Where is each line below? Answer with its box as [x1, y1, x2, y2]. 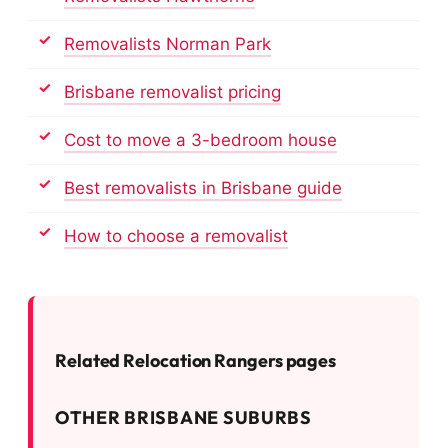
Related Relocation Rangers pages [55, 348, 337, 372]
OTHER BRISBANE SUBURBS [55, 405, 312, 429]
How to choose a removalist [64, 225, 288, 246]
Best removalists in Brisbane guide [64, 177, 342, 198]
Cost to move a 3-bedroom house [64, 129, 337, 150]
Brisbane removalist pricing [64, 81, 281, 102]
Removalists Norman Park [64, 33, 271, 54]
